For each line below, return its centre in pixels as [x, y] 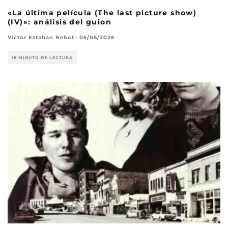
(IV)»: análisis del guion [60, 22]
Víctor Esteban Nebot [41, 37]
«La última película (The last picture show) [102, 12]
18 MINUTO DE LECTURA [42, 57]
